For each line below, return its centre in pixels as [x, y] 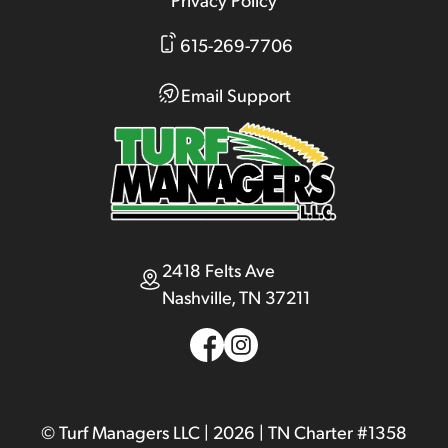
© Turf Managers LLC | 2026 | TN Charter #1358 [224, 432]
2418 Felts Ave [218, 270]
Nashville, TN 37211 [236, 297]
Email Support [236, 94]
